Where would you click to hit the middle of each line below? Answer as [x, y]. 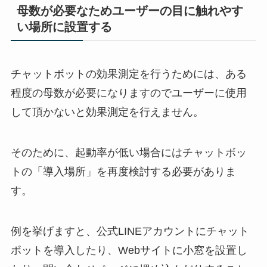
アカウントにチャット [195, 231]
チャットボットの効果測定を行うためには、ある [128, 74]
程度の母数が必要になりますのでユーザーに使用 [128, 93]
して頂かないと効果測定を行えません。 [107, 112]
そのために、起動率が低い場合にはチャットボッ [128, 153]
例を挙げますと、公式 [64, 231]
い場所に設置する [64, 27]
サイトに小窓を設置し [193, 250]
